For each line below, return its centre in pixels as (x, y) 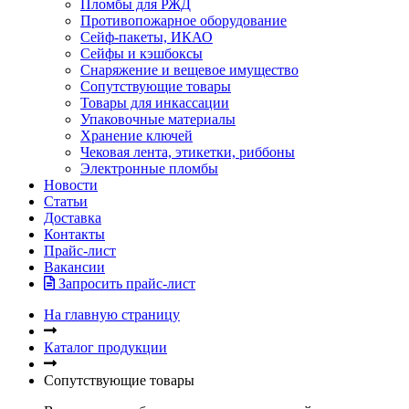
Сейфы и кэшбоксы (142, 54)
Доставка (73, 218)
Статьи (66, 202)
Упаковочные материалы (158, 120)
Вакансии (74, 267)
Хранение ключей (136, 136)
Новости (71, 185)
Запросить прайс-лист (125, 284)
